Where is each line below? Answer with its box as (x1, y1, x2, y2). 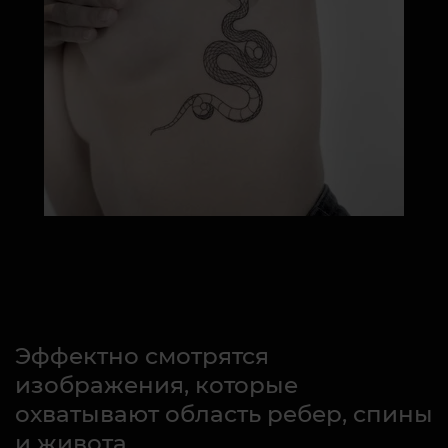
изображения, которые (15, 371, 298, 400)
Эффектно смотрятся (15, 342, 269, 371)
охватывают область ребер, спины (15, 400, 433, 429)
